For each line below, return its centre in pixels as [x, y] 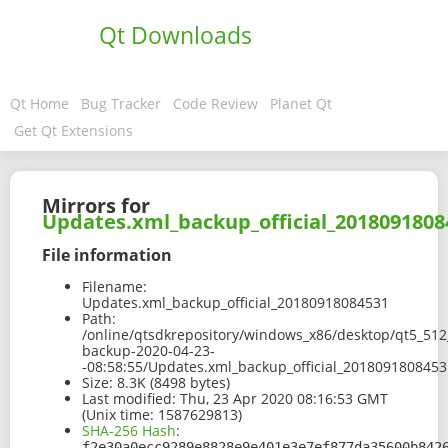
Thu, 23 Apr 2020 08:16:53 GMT [282, 399]
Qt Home [39, 103]
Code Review [215, 103]
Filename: [114, 287]
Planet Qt [301, 103]
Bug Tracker [121, 103]
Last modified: [129, 399]
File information [107, 254]
